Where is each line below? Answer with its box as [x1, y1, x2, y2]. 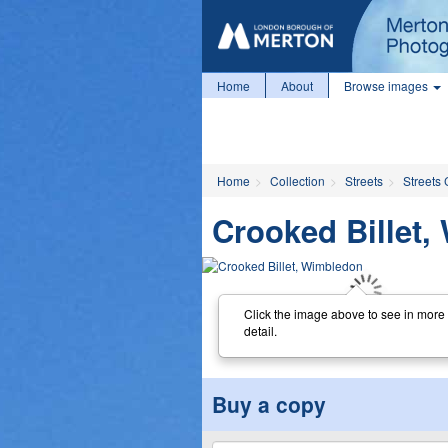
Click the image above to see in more [243, 304, 445, 322]
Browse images [344, 77, 431, 94]
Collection [270, 172, 325, 189]
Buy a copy [212, 389, 326, 419]
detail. [243, 321, 277, 339]
